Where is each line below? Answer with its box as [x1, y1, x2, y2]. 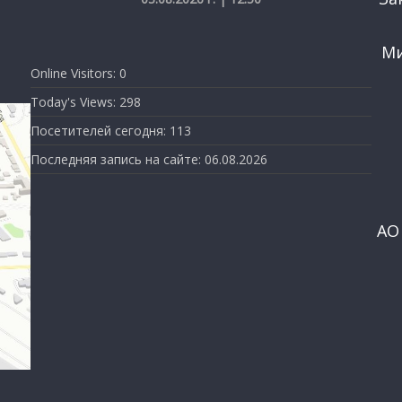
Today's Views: [31, 92, 119, 110]
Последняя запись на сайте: [31, 150, 205, 168]
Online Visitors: [31, 64, 119, 82]
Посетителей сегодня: [31, 121, 170, 139]
